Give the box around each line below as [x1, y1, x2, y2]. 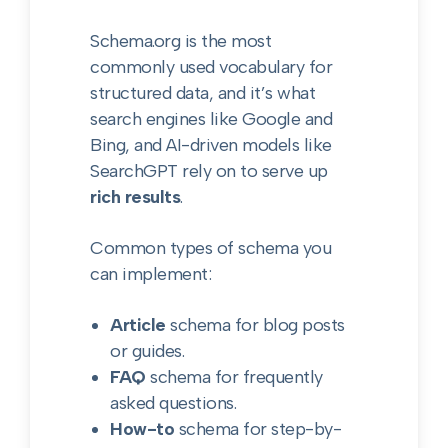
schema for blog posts [165, 314, 345, 336]
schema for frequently [145, 366, 323, 388]
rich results [90, 186, 181, 208]
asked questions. [110, 392, 237, 414]
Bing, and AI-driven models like [90, 134, 332, 156]
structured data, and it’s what [90, 82, 316, 104]
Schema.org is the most [90, 30, 272, 52]
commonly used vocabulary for [90, 56, 333, 78]
